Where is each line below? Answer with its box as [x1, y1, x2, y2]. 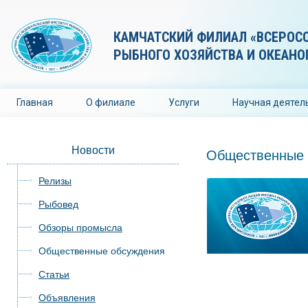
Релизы [38, 175, 71, 186]
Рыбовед [38, 199, 78, 210]
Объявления [38, 292, 96, 303]
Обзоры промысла [38, 222, 122, 233]
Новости [71, 144, 115, 156]
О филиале [86, 97, 135, 108]
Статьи [38, 269, 69, 280]
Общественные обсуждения [38, 245, 165, 256]
